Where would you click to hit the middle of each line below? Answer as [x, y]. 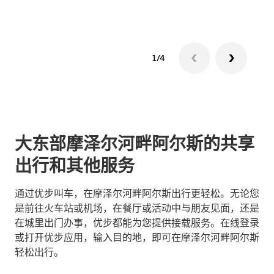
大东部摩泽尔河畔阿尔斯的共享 [135, 144]
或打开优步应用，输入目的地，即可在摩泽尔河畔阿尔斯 [137, 238]
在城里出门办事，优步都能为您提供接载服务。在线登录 [137, 223]
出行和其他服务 [75, 166]
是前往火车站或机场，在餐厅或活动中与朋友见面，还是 [137, 208]
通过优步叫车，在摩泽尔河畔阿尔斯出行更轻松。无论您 [137, 194]
